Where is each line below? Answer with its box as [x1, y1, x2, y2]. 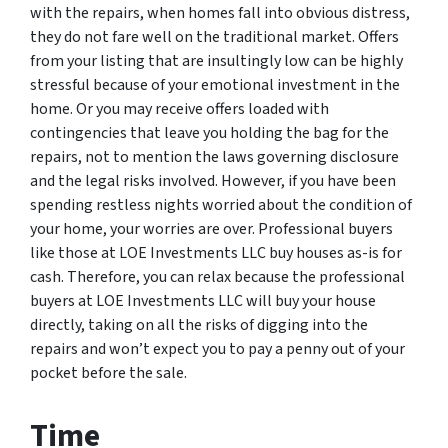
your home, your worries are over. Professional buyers [30, 217, 393, 240]
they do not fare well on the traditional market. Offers [30, 25, 399, 48]
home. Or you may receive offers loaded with [30, 97, 329, 120]
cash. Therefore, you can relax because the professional [30, 265, 405, 288]
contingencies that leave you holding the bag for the [30, 121, 389, 144]
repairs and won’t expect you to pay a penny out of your [30, 337, 405, 360]
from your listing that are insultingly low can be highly [30, 49, 403, 72]
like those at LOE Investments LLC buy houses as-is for [30, 241, 402, 264]
